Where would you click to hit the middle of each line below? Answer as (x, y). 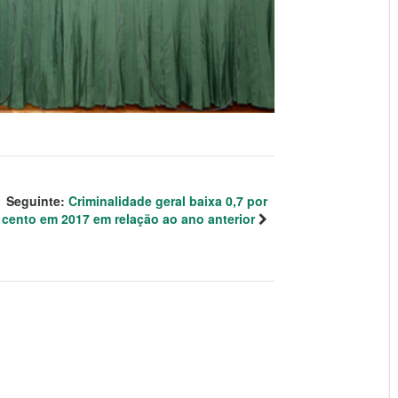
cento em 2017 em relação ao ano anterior (128, 219)
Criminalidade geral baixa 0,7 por (168, 201)
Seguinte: (37, 201)
